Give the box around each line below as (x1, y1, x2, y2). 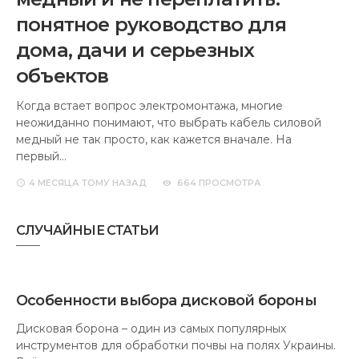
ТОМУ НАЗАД (79, 176, 147, 188)
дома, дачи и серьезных (16, 38, 255, 62)
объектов (16, 63, 109, 87)
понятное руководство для (16, 12, 286, 36)
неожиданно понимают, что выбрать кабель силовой (16, 115, 321, 130)
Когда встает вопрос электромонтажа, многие (16, 98, 283, 113)
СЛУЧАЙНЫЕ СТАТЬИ (16, 222, 159, 238)
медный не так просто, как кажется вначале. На (16, 131, 292, 147)
